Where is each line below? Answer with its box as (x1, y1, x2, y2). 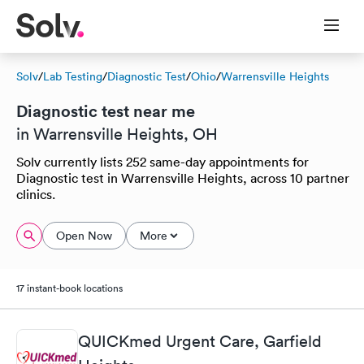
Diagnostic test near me (16, 100, 195, 122)
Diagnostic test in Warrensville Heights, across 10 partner (16, 170, 349, 186)
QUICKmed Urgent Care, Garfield (78, 331, 322, 351)
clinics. (16, 186, 55, 202)
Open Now (56, 228, 112, 243)
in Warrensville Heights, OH (16, 124, 218, 144)
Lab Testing (43, 69, 102, 84)
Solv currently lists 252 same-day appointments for (16, 154, 309, 170)
